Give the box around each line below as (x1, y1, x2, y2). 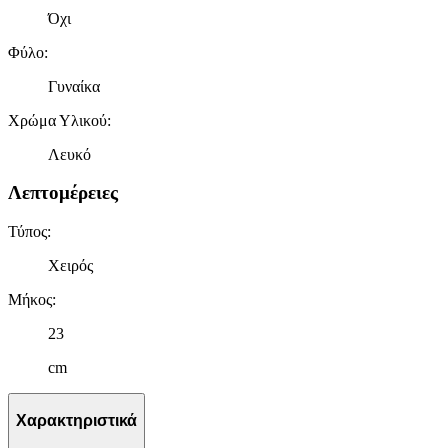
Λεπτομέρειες (8, 182, 118, 204)
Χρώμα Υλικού (8, 111, 107, 129)
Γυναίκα (48, 77, 100, 95)
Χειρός (48, 257, 93, 275)
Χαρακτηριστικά (16, 411, 137, 429)
